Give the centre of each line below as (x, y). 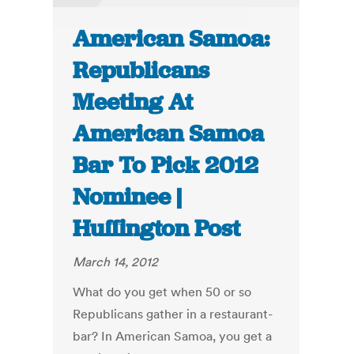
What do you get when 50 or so (162, 292)
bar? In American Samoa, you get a (173, 336)
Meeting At (133, 102)
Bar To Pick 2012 (166, 166)
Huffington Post (157, 229)
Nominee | (128, 197)
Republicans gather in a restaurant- (173, 314)
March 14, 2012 (116, 262)
